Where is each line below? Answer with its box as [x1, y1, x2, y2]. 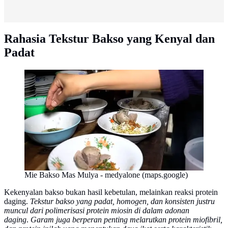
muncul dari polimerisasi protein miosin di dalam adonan [4, 206, 189, 215]
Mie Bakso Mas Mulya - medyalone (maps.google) [24, 170, 188, 180]
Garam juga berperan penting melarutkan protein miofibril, [31, 215, 222, 224]
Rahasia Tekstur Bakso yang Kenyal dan [4, 32, 215, 46]
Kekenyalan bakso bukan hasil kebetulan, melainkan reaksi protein [4, 188, 218, 197]
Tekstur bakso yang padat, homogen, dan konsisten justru [30, 197, 215, 206]
